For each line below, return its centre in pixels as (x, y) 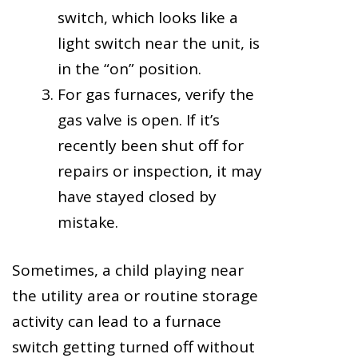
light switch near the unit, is (159, 43)
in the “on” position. (129, 68)
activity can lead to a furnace (117, 322)
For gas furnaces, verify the (156, 94)
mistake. (88, 222)
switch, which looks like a (148, 17)
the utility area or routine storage (135, 296)
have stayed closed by (137, 196)
